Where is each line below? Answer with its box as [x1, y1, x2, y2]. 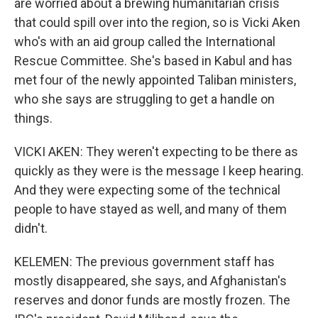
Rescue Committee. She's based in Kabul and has [14, 53, 292, 68]
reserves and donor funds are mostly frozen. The [14, 292, 290, 307]
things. [14, 111, 53, 126]
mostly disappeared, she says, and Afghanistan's [14, 273, 287, 288]
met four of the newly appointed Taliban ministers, [14, 72, 296, 87]
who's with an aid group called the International [14, 34, 275, 49]
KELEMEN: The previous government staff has [14, 254, 275, 269]
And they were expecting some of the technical [14, 182, 280, 197]
